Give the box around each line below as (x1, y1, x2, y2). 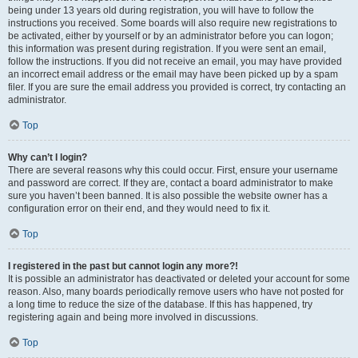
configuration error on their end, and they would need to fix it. (8, 203, 270, 214)
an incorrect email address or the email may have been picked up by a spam (8, 69, 338, 80)
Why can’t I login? (8, 152, 87, 163)
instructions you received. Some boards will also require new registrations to (8, 18, 337, 29)
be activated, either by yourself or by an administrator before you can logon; (8, 30, 333, 42)
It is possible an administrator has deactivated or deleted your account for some (8, 273, 350, 284)
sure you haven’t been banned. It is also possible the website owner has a (8, 190, 328, 201)
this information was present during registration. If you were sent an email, (8, 43, 326, 54)
